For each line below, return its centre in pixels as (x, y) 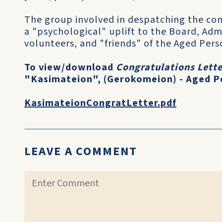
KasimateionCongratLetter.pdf (100, 103)
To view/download (70, 67)
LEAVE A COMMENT (81, 151)
